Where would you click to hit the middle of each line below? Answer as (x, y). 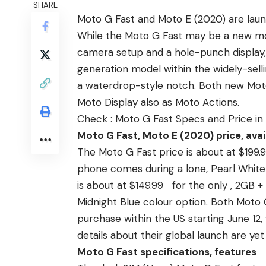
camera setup (110, 53)
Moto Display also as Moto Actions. (158, 102)
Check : (96, 119)
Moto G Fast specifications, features (167, 252)
